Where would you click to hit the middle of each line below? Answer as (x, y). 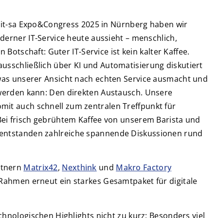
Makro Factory (144, 168)
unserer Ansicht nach (52, 79)
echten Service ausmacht (142, 79)
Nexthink (79, 168)
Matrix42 (41, 168)
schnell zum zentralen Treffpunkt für (105, 106)
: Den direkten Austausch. (95, 92)
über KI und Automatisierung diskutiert (127, 65)
